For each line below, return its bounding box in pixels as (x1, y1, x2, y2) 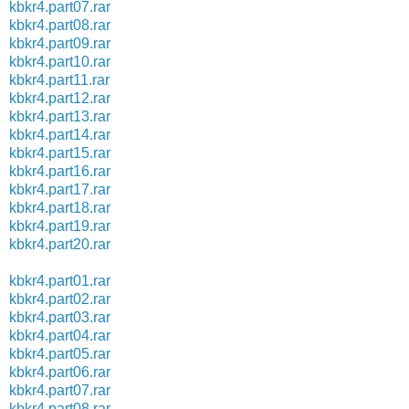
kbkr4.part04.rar (9, 327, 110, 343)
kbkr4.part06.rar (9, 363, 110, 380)
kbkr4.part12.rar (9, 89, 110, 106)
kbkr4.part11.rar (9, 71, 110, 88)
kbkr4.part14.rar (9, 126, 110, 142)
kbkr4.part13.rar (9, 108, 110, 124)
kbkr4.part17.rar (9, 181, 110, 197)
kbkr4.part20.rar (9, 236, 110, 252)
